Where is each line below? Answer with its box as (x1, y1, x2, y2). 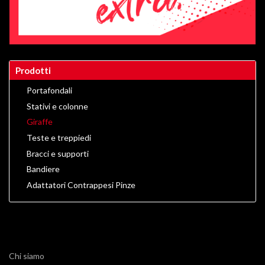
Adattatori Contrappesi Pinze (27, 179, 135, 190)
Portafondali (27, 85, 72, 96)
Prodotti (15, 65, 51, 76)
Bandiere (27, 164, 60, 174)
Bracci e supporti (27, 148, 89, 159)
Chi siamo (9, 251, 44, 261)
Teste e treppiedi (27, 132, 91, 143)
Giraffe (27, 117, 53, 127)
